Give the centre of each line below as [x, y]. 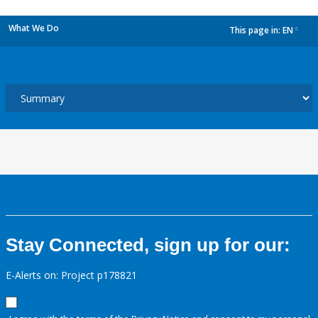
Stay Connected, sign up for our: [148, 245]
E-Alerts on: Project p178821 [71, 275]
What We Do [34, 28]
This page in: [256, 31]
